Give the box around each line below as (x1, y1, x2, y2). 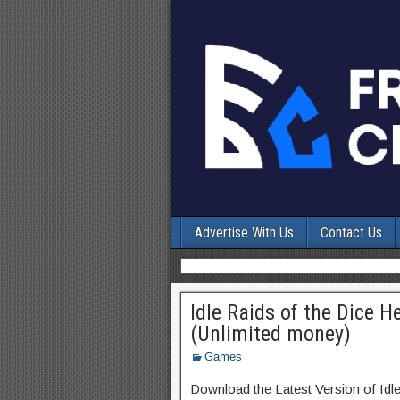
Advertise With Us (195, 224, 294, 241)
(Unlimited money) (190, 321, 351, 346)
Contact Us (321, 224, 382, 241)
